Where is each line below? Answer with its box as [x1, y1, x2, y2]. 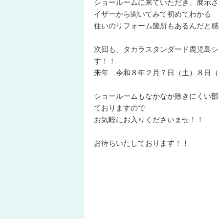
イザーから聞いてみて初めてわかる [94, 10, 211, 19]
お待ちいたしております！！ [94, 139, 189, 148]
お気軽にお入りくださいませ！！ [94, 115, 204, 124]
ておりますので [94, 104, 145, 112]
